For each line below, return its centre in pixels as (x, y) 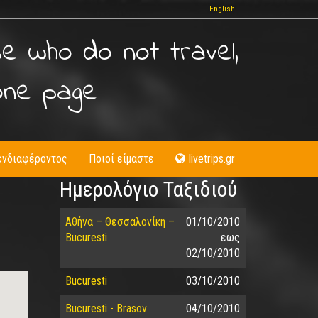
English (222, 9)
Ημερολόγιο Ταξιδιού (148, 189)
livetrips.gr (212, 159)
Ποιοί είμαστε (121, 159)
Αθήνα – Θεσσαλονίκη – (120, 222)
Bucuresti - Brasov (106, 308)
